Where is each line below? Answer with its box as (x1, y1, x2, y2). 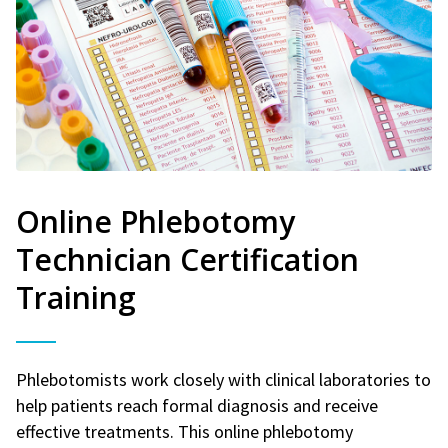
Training (16, 276, 136, 318)
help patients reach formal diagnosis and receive (16, 393, 378, 417)
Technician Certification (16, 238, 359, 280)
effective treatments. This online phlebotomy (16, 419, 353, 443)
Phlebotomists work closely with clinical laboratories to (16, 367, 431, 391)
